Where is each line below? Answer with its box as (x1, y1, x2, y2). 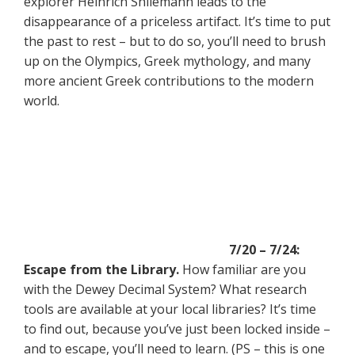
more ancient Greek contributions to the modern (24, 72, 314, 90)
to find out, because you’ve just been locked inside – (24, 319, 330, 338)
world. (24, 92, 59, 110)
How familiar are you (179, 260, 306, 278)
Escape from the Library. (24, 260, 179, 278)
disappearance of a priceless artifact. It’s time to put (24, 13, 330, 31)
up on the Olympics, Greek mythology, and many (24, 52, 311, 71)
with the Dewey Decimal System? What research (24, 280, 307, 298)
